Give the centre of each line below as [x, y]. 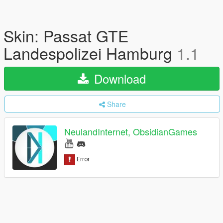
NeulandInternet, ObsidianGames [131, 132]
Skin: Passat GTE [66, 35]
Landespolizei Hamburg [90, 53]
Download [118, 78]
